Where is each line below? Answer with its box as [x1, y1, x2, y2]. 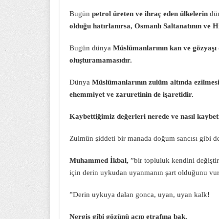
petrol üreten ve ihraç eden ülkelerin [90, 10, 210, 18]
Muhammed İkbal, [69, 156, 131, 164]
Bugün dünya [69, 44, 113, 52]
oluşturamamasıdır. [69, 56, 132, 64]
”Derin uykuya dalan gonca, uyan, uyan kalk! [69, 191, 210, 198]
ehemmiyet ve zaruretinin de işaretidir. [69, 90, 194, 98]
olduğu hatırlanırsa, [69, 22, 132, 30]
